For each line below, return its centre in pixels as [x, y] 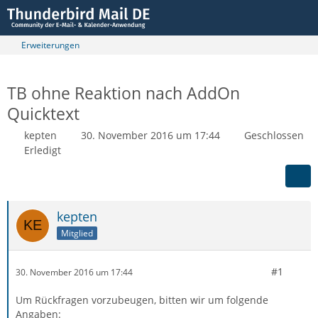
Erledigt [43, 150]
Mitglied [77, 233]
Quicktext [43, 114]
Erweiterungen [50, 45]
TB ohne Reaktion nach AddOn [124, 93]
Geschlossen [274, 135]
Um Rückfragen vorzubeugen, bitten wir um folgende [142, 300]
